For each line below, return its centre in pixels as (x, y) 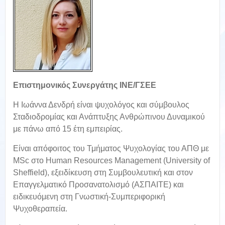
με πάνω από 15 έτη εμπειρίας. (68, 129)
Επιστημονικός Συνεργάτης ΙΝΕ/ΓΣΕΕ (85, 85)
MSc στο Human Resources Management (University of (111, 160)
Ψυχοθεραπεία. (40, 209)
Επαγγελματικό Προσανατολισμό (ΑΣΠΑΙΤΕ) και (98, 185)
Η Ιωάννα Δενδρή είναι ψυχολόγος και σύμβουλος (101, 105)
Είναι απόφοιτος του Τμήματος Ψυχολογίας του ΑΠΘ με (111, 148)
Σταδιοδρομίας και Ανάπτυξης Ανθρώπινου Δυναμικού (109, 117)
